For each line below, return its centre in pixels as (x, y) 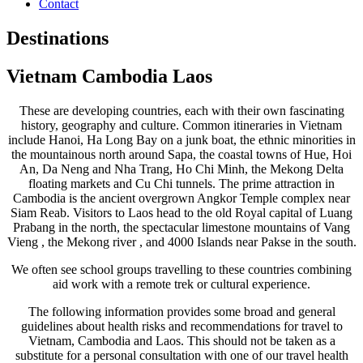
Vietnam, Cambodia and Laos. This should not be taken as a (181, 340)
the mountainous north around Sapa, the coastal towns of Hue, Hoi (181, 154)
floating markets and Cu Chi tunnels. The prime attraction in (181, 183)
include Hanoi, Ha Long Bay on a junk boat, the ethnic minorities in (181, 139)
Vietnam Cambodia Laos (109, 76)
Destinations (58, 38)
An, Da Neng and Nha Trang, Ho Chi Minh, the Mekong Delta (181, 169)
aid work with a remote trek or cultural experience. (181, 284)
